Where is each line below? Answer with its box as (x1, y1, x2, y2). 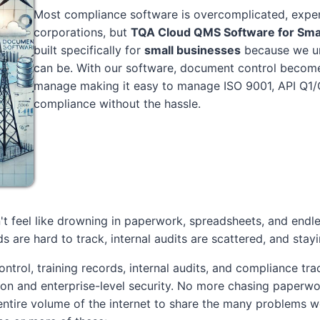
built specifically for (34, 42, 145, 57)
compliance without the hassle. (34, 96, 201, 111)
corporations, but (34, 24, 131, 39)
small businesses (144, 42, 241, 57)
